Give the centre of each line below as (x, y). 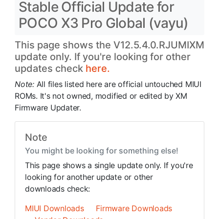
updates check (50, 68)
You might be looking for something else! (102, 151)
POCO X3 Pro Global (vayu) (104, 23)
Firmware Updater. (48, 108)
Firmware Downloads (134, 208)
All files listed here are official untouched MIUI (119, 84)
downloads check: (58, 189)
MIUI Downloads (55, 208)
